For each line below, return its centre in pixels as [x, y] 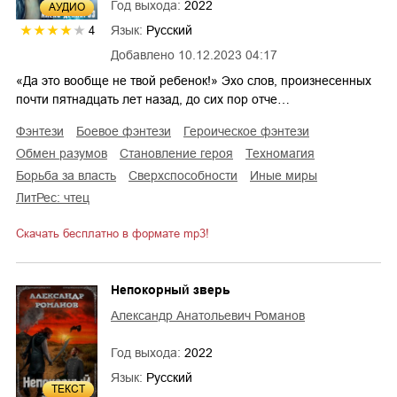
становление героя [181, 153]
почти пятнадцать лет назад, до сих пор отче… [153, 99]
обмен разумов [66, 153]
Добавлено [143, 54]
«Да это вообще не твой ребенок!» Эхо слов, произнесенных [194, 80]
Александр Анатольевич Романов [208, 315]
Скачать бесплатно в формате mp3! [113, 233]
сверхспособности [187, 175]
